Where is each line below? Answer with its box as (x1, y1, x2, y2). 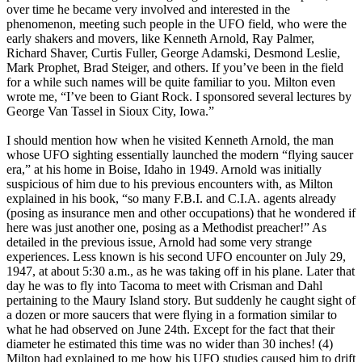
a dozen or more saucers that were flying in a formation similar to (6, 308, 337, 322)
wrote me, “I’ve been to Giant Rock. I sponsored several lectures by (6, 90, 351, 104)
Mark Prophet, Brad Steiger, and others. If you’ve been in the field (6, 61, 343, 75)
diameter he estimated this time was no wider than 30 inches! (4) (6, 337, 333, 351)
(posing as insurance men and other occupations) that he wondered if (6, 206, 356, 221)
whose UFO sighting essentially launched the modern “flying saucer (6, 148, 353, 162)
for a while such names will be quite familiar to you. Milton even (6, 75, 335, 90)
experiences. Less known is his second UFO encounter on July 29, (6, 250, 346, 264)
